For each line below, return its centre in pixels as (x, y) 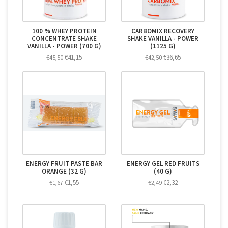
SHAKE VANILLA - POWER (163, 39)
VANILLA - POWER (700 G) (64, 46)
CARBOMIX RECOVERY (163, 31)
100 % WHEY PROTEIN (64, 31)
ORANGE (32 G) (64, 172)
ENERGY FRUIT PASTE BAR (64, 164)
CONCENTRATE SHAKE (64, 39)
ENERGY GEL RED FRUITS (163, 164)
